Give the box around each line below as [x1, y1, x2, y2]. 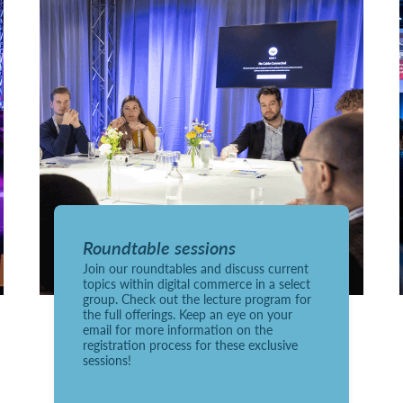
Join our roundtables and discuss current [82, 258, 309, 277]
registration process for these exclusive [82, 335, 298, 354]
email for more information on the [82, 319, 273, 338]
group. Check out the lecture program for [82, 289, 311, 308]
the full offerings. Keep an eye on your [82, 304, 292, 323]
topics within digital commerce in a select [82, 273, 310, 292]
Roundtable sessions [82, 234, 236, 260]
